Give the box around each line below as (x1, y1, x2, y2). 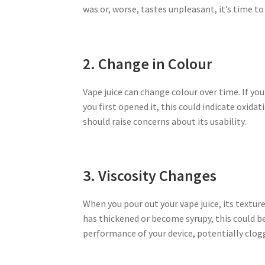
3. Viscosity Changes (83, 166, 217, 185)
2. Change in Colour (83, 54, 213, 73)
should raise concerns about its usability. (83, 115, 247, 127)
